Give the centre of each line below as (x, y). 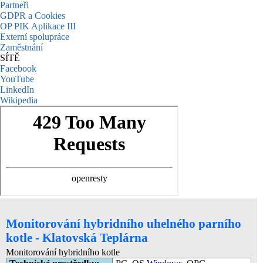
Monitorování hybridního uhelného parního (124, 223)
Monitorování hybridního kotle (63, 252)
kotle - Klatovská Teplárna (77, 237)
